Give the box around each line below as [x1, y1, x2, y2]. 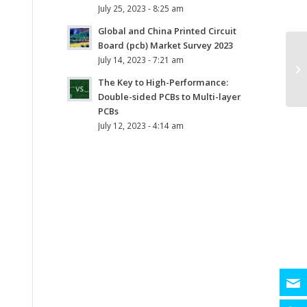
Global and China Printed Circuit [98, 24, 237, 37]
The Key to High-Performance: [98, 75, 229, 88]
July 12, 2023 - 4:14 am [98, 119, 184, 131]
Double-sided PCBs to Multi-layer [98, 90, 241, 103]
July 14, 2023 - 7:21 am [98, 53, 184, 65]
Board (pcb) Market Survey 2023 [98, 38, 234, 51]
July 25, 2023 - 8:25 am [98, 2, 184, 14]
